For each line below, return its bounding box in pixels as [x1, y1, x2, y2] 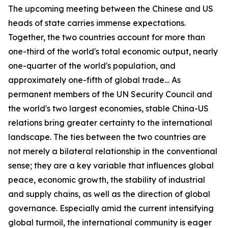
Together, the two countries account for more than [8, 32, 205, 42]
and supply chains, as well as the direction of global [8, 189, 210, 199]
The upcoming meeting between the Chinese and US [8, 4, 213, 14]
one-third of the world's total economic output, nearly [8, 46, 218, 56]
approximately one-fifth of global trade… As [8, 75, 181, 85]
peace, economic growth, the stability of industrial [8, 175, 205, 185]
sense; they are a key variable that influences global [8, 160, 214, 170]
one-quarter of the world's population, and [8, 61, 176, 71]
